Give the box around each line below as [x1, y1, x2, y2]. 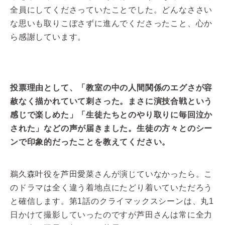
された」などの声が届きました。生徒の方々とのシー [10, 124, 213, 133]
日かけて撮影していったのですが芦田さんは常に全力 [10, 210, 213, 219]
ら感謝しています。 [10, 32, 86, 41]
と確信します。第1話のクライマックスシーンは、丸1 [10, 196, 214, 205]
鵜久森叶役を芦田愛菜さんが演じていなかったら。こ [10, 169, 213, 178]
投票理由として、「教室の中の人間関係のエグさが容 [10, 83, 213, 92]
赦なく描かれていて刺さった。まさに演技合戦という [10, 96, 213, 105]
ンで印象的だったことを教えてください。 [10, 137, 171, 146]
